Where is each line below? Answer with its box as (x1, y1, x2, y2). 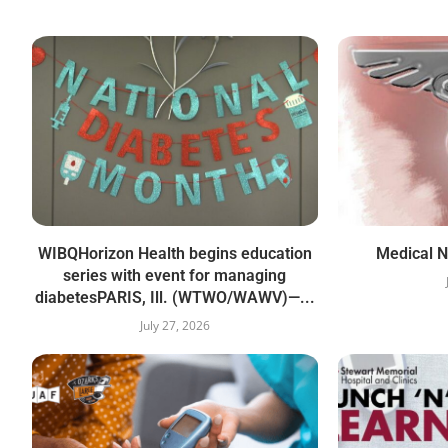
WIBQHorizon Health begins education (37, 244, 312, 264)
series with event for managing (63, 266, 287, 286)
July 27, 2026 (139, 317, 210, 335)
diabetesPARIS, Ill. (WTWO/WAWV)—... (34, 288, 315, 308)
